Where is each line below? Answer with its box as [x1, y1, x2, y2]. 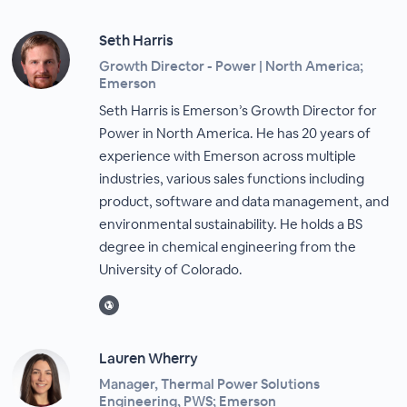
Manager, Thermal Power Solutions [99, 375, 321, 392]
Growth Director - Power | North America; [99, 57, 364, 74]
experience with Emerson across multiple [99, 147, 357, 164]
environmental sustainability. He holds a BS [99, 215, 363, 233]
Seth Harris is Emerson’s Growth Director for [99, 102, 378, 119]
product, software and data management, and [99, 193, 390, 210]
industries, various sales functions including [99, 170, 365, 187]
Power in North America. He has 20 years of [99, 124, 372, 142]
